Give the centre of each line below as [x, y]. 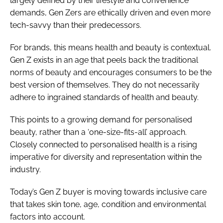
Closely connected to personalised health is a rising [104, 144]
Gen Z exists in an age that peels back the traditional [104, 60]
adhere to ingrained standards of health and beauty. [104, 97]
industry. [25, 169]
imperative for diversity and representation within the [106, 157]
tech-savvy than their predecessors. [76, 25]
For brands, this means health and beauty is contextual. [111, 47]
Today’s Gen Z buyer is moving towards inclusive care [108, 192]
